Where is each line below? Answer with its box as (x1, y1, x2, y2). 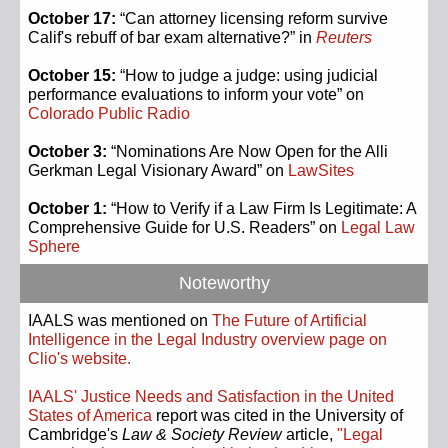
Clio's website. (28, 350, 131, 367)
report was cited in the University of (152, 407, 403, 424)
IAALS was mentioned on (28, 312, 212, 329)
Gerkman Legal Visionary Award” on (28, 162, 288, 179)
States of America (28, 407, 152, 424)
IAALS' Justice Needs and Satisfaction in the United (28, 388, 394, 405)
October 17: (28, 10, 116, 27)
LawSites (288, 162, 354, 179)
